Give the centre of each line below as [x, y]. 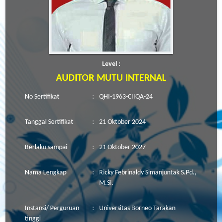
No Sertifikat [42, 97]
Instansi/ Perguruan [52, 209]
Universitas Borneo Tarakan [137, 209]
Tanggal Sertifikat [49, 122]
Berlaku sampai [46, 148]
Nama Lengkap [46, 173]
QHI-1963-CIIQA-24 [126, 97]
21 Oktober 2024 [122, 122]
